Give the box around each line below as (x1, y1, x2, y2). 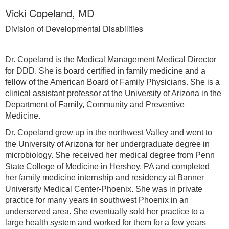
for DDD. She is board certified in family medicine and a (5, 66, 205, 75)
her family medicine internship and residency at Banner (5, 173, 204, 182)
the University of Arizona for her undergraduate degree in (5, 139, 210, 148)
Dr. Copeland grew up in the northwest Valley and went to (5, 128, 212, 137)
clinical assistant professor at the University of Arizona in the (5, 88, 221, 98)
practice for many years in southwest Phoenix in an (5, 195, 189, 204)
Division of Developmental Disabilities (5, 22, 143, 34)
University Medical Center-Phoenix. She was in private (5, 184, 202, 193)
